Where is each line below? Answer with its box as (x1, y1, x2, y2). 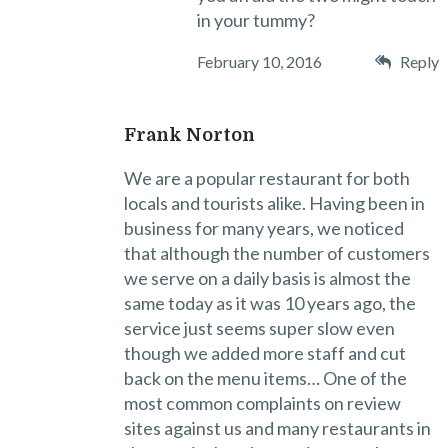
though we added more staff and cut (123, 341, 406, 364)
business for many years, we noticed (123, 216, 404, 239)
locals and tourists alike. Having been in (123, 191, 425, 214)
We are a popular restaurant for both (123, 166, 410, 189)
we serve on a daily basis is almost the (123, 266, 411, 289)
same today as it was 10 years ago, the (123, 291, 416, 314)
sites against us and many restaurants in (123, 416, 431, 439)
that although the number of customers (123, 241, 430, 264)
